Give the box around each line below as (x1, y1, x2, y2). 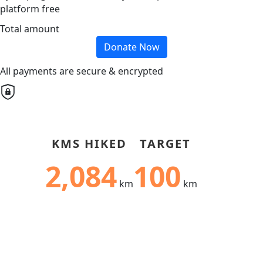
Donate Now (103, 41, 160, 54)
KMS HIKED (52, 136, 127, 152)
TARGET (140, 136, 191, 152)
